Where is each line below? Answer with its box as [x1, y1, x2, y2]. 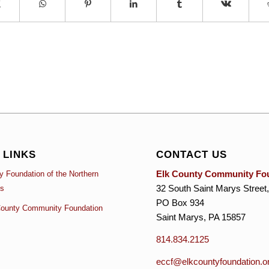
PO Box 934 [156, 198, 205, 208]
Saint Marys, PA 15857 [156, 212, 246, 223]
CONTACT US [156, 148, 228, 160]
